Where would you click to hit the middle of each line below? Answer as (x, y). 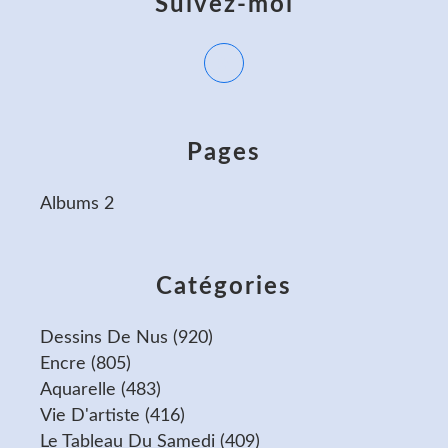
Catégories (224, 287)
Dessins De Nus (104, 338)
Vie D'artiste (90, 416)
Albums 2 (77, 204)
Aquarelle (78, 390)
